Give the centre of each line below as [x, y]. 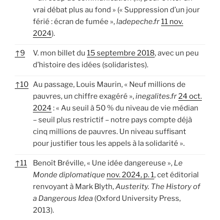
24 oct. [190, 96]
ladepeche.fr [138, 21]
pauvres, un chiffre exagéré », [84, 96]
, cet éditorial [177, 175]
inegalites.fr [156, 96]
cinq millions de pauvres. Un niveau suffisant [110, 131]
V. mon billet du [60, 53]
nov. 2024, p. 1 [130, 175]
